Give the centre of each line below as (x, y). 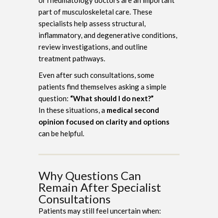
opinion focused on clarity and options (104, 121)
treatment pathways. (72, 58)
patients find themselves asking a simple (102, 86)
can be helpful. (61, 133)
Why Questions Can (90, 175)
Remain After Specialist (100, 187)
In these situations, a (73, 110)
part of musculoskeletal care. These (95, 11)
